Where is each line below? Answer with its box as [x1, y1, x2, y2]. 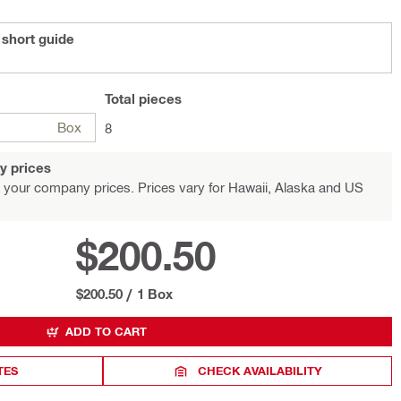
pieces [135, 90, 182, 107]
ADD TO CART [65, 324, 147, 338]
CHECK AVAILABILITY [198, 363, 323, 378]
